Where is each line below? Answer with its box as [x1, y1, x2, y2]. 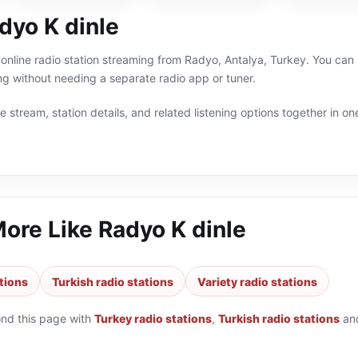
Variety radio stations [197, 274, 317, 288]
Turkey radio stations [94, 312, 212, 325]
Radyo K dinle [98, 216, 246, 243]
